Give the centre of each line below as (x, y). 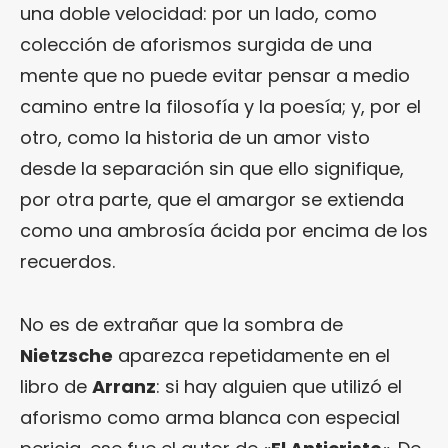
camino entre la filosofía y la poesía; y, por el (220, 106)
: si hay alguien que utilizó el (279, 386)
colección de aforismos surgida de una (196, 44)
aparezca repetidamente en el (251, 355)
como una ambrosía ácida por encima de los (224, 230)
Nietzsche (66, 355)
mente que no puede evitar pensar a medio (215, 75)
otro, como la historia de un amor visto (195, 137)
